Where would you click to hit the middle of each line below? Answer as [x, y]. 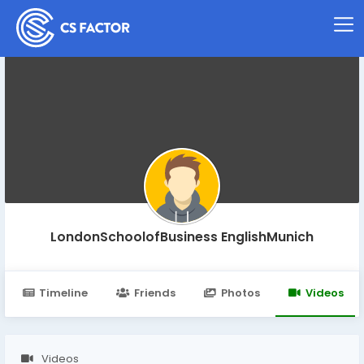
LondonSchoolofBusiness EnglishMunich [182, 237]
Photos [240, 293]
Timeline [64, 293]
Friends [154, 293]
